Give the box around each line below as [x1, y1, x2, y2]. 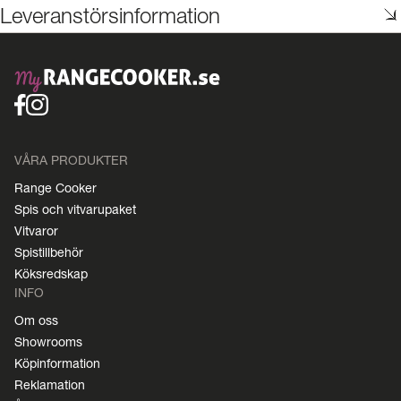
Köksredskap [14, 266, 88, 281]
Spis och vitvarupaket [14, 201, 136, 217]
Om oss [14, 312, 58, 328]
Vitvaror [14, 223, 58, 238]
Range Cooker [14, 180, 97, 195]
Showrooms [14, 334, 82, 349]
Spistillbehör [14, 244, 83, 260]
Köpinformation [14, 355, 100, 371]
